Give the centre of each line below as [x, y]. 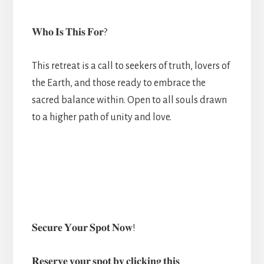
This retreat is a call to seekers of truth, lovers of [131, 66]
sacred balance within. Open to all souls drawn [129, 100]
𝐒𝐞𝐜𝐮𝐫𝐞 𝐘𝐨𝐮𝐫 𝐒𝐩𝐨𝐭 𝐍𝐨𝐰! [83, 228]
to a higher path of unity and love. [101, 117]
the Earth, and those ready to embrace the [118, 83]
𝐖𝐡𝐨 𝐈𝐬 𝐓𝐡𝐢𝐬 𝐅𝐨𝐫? [69, 32]
